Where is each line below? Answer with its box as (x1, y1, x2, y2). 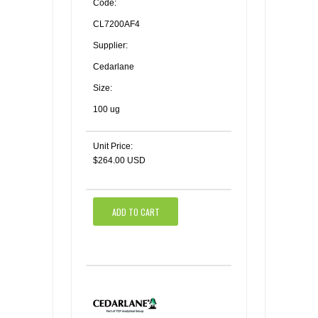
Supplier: (93, 40, 128, 50)
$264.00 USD (93, 155, 146, 165)
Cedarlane (93, 62, 134, 72)
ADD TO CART (111, 205, 160, 218)
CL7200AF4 (93, 19, 140, 29)
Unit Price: (93, 141, 133, 151)
